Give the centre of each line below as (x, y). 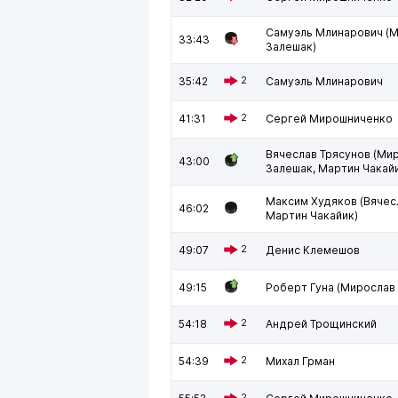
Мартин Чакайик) (312, 215)
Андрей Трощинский (321, 324)
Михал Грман (300, 361)
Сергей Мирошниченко (329, 119)
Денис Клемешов (313, 250)
